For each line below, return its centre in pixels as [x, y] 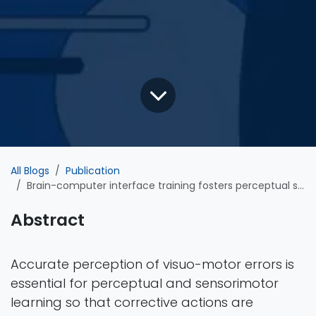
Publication [93, 170]
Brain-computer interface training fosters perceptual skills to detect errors [162, 185]
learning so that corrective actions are [132, 302]
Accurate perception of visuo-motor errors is [152, 264]
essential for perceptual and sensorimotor [145, 283]
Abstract [48, 219]
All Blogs [30, 170]
